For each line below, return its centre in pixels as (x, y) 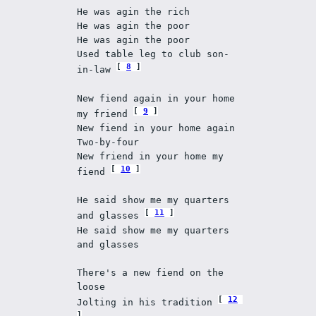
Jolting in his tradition (148, 302)
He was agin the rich (136, 12)
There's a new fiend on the (151, 272)
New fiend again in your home (156, 98)
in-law (97, 70)
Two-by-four (111, 142)
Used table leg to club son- (153, 54)
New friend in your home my (151, 156)
